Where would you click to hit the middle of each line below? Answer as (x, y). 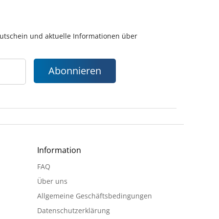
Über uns (52, 181)
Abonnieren (75, 71)
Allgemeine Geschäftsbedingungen (95, 196)
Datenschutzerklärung (74, 211)
